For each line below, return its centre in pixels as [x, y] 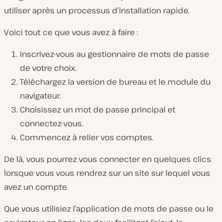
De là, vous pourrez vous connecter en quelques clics [108, 159]
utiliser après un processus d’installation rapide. [97, 11]
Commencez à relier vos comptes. [87, 138]
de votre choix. [48, 68]
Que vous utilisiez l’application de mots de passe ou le [109, 209]
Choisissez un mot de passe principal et [98, 110]
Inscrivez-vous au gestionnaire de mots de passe [114, 54]
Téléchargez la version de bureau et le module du [115, 82]
